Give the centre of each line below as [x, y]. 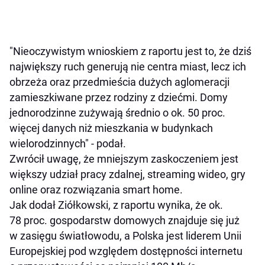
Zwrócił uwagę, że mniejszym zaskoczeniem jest [124, 159]
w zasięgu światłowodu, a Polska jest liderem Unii [125, 236]
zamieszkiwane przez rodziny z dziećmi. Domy [119, 98]
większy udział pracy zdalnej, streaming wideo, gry [127, 174]
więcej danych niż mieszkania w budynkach [111, 128]
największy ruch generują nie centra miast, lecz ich [128, 67]
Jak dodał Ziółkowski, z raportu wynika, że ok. [116, 205]
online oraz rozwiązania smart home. [96, 190]
